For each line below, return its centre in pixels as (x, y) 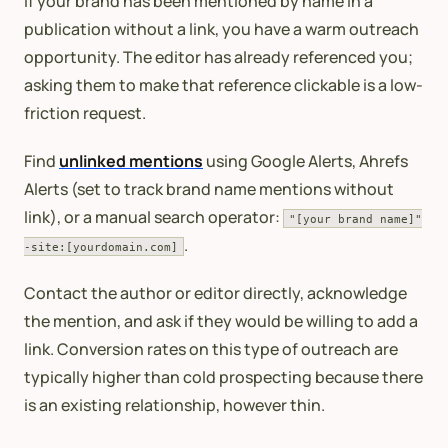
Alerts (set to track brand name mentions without (209, 188)
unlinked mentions (131, 160)
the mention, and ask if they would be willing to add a (221, 320)
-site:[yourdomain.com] (101, 246)
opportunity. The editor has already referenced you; (218, 56)
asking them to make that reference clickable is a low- (223, 84)
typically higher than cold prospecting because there (223, 376)
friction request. (85, 112)
